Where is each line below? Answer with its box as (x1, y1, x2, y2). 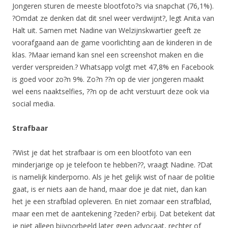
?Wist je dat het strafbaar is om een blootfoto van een (12, 147, 191, 157)
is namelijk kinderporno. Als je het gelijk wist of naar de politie (12, 172, 215, 182)
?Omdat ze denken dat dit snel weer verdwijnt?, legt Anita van (12, 13, 214, 23)
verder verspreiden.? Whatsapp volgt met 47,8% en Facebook (12, 62, 214, 72)
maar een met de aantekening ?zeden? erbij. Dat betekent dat (12, 208, 215, 218)
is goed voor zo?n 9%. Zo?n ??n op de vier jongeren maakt (12, 74, 204, 84)
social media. (12, 98, 55, 108)
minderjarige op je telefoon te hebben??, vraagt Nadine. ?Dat (12, 159, 213, 169)
